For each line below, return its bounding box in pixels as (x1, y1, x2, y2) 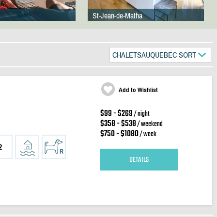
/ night (132, 108, 150, 120)
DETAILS (129, 154, 149, 166)
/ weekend (136, 119, 163, 130)
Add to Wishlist (118, 86, 158, 93)
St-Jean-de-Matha (92, 11, 142, 20)
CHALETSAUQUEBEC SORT (112, 50, 196, 59)
